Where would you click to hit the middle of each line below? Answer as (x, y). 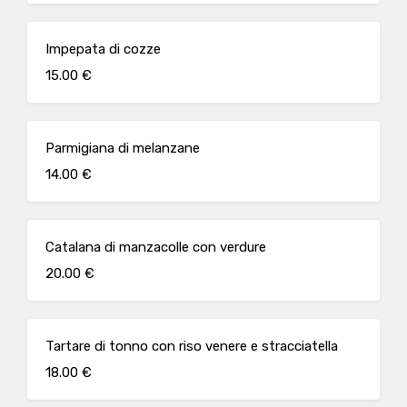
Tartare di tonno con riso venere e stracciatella (192, 346)
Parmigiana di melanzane (123, 148)
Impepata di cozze (103, 49)
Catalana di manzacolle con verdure (156, 247)
